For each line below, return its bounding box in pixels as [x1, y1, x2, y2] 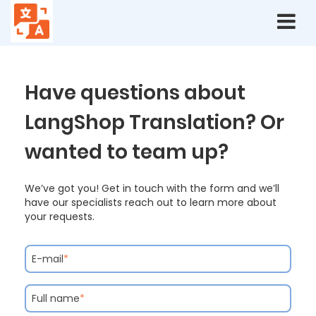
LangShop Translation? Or [25, 109, 284, 136]
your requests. [25, 209, 95, 224]
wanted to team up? [25, 138, 229, 166]
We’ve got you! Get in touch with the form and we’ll [25, 181, 279, 195]
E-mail [32, 252, 63, 266]
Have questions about [25, 79, 245, 107]
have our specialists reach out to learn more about [25, 195, 276, 209]
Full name [32, 291, 80, 305]
